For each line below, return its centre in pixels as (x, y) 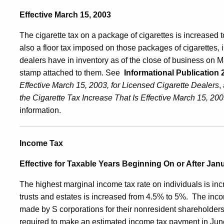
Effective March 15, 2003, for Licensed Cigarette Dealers (119, 85)
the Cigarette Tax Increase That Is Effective (95, 98)
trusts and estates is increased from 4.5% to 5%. (104, 197)
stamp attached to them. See (72, 73)
